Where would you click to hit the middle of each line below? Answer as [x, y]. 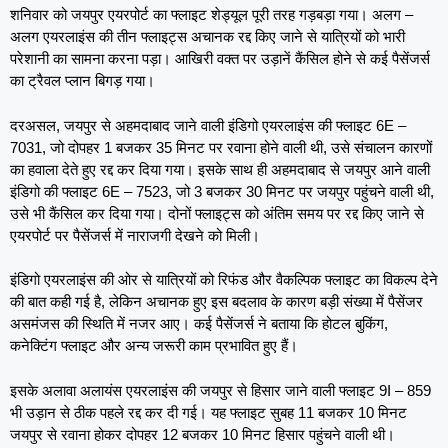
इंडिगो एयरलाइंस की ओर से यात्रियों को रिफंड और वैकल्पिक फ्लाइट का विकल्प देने [224, 280]
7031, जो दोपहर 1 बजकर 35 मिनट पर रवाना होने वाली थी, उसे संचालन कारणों [221, 147]
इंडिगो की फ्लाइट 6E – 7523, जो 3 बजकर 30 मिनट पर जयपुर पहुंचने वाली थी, [222, 191]
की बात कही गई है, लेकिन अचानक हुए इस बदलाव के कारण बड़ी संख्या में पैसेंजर [216, 302]
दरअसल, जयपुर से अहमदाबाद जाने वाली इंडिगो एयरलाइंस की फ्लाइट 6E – [208, 125]
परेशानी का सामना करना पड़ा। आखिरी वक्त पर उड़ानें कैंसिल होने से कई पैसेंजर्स [220, 59]
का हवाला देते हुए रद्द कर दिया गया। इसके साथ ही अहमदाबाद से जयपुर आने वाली [220, 169]
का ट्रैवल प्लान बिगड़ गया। [82, 81]
